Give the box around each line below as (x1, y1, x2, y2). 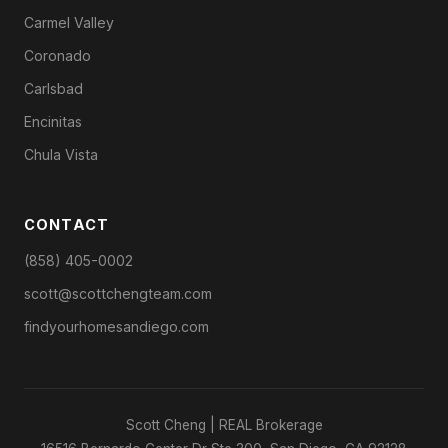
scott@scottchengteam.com (24, 284, 212, 302)
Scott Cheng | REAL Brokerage (125, 416, 323, 433)
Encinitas (24, 112, 82, 130)
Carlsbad (24, 79, 83, 97)
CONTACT (24, 215, 110, 233)
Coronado (24, 46, 91, 64)
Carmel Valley (24, 13, 114, 31)
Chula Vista (24, 145, 98, 163)
